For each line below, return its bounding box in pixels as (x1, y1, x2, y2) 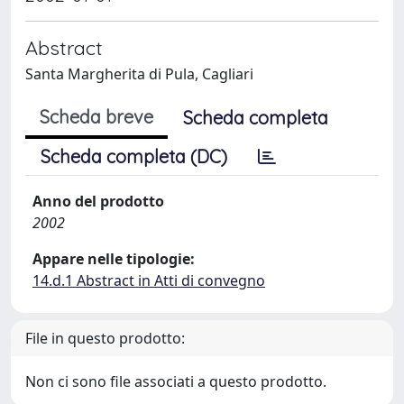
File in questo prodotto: (25, 328, 185, 348)
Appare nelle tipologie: (32, 249, 195, 269)
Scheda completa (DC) (41, 145, 227, 168)
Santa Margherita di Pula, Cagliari (25, 64, 253, 84)
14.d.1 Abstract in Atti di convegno (32, 271, 265, 290)
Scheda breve (40, 106, 153, 128)
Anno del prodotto (32, 191, 164, 211)
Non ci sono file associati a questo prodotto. (25, 372, 326, 391)
